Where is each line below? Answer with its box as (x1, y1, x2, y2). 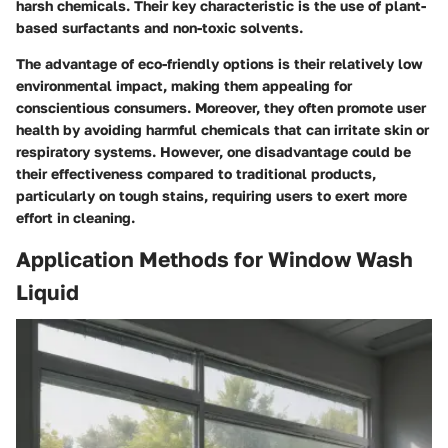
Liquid (16, 278, 79, 305)
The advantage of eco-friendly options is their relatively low (16, 54, 423, 72)
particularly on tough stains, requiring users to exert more (16, 186, 407, 204)
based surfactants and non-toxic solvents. (16, 18, 303, 36)
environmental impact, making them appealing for (16, 76, 352, 94)
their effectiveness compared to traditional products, (16, 164, 376, 182)
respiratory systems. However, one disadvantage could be (16, 142, 411, 160)
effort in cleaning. (16, 208, 135, 226)
